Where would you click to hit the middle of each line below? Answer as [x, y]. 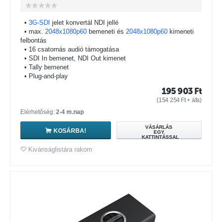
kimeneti [181, 31]
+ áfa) [194, 100]
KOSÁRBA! [70, 131]
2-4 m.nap [70, 112]
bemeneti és [106, 31]
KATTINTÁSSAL [160, 137]
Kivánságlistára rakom [60, 149]
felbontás [33, 40]
